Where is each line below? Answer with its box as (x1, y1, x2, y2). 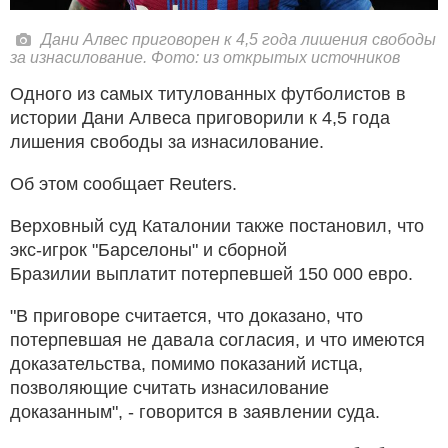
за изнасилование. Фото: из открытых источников (10, 48, 400, 66)
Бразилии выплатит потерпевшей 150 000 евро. (10, 263, 413, 284)
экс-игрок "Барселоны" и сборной (10, 239, 287, 260)
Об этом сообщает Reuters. (10, 173, 237, 194)
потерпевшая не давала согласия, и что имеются (10, 329, 425, 350)
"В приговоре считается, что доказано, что (10, 305, 363, 326)
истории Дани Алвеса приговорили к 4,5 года (10, 107, 390, 128)
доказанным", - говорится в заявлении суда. (10, 401, 380, 422)
